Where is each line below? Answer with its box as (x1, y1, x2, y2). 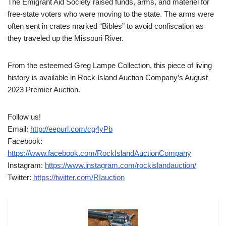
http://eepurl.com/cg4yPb (30, 125, 112, 134)
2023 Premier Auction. (8, 85, 80, 94)
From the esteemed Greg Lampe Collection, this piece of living (8, 61, 212, 70)
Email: (8, 125, 30, 134)
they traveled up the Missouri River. (8, 34, 124, 43)
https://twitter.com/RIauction (33, 173, 125, 182)
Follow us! (8, 112, 41, 122)
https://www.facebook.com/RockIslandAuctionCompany (8, 149, 191, 158)
